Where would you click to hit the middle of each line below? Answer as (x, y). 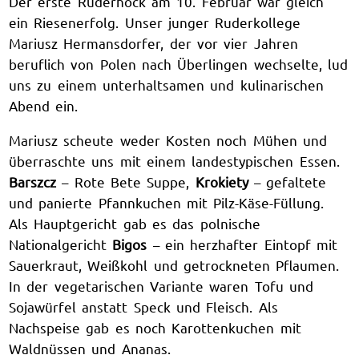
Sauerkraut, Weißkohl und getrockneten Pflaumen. (174, 264)
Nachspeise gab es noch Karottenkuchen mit (155, 327)
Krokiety (222, 181)
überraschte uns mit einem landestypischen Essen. (174, 160)
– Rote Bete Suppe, (126, 181)
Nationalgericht (61, 244)
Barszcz (32, 181)
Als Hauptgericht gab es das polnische (135, 223)
